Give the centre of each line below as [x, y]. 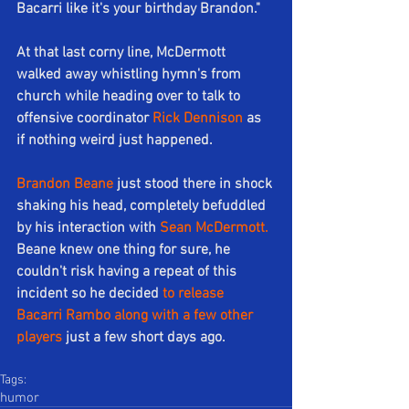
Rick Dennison [198, 119]
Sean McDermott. [214, 229]
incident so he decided [89, 294]
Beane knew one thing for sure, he [125, 251]
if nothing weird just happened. [115, 141]
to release [195, 294]
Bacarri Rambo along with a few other [136, 316]
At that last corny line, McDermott [123, 53]
